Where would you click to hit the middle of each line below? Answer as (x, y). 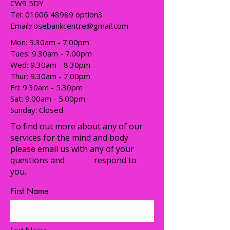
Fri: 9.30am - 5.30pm (46, 87)
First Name (29, 191)
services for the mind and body (69, 137)
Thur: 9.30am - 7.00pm (50, 76)
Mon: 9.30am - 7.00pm (50, 42)
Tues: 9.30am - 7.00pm (51, 53)
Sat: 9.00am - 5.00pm (48, 98)
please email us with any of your (72, 149)
